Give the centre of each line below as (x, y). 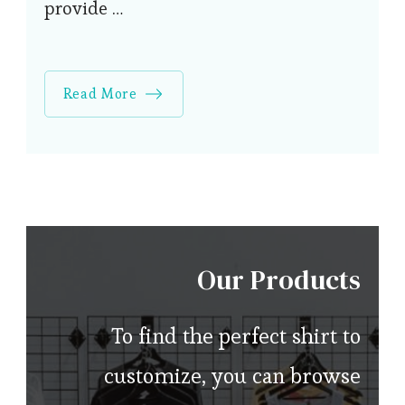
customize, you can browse (232, 375)
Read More (100, 93)
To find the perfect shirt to (236, 335)
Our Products (278, 279)
